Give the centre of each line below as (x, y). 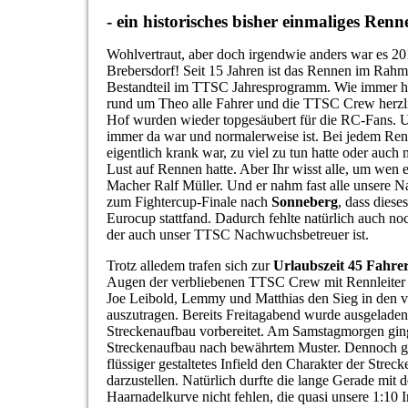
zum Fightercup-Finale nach (189, 202)
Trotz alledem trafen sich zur (188, 266)
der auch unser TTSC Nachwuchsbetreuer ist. (238, 235)
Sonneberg (305, 202)
